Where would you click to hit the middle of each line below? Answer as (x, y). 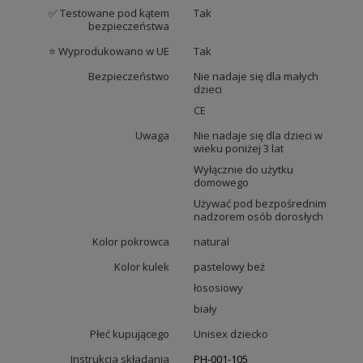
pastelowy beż (229, 267)
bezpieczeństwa (129, 26)
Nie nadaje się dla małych (256, 77)
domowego (221, 183)
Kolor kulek (142, 267)
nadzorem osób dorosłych (258, 217)
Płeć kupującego (130, 334)
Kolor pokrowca (131, 242)
